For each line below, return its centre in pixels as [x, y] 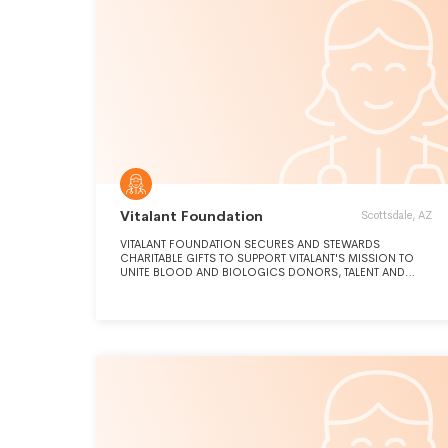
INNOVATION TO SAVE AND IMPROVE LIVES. [233, 286]
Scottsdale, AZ [396, 215]
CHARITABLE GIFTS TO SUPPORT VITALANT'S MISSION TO [267, 258]
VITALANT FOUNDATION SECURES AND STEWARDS [250, 244]
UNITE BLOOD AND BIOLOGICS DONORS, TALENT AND [262, 272]
